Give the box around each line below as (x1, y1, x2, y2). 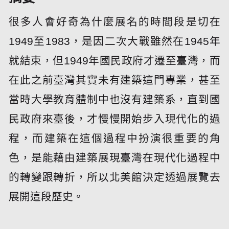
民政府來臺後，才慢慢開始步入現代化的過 (9, 112, 220, 125)
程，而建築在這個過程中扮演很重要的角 (9, 132, 220, 144)
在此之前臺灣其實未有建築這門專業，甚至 (9, 74, 220, 86)
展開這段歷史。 (9, 190, 84, 202)
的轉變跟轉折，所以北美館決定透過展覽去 (9, 171, 220, 183)
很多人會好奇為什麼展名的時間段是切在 (9, 15, 220, 28)
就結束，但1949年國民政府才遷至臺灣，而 (9, 54, 220, 66)
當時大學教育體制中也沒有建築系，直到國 (9, 93, 220, 105)
